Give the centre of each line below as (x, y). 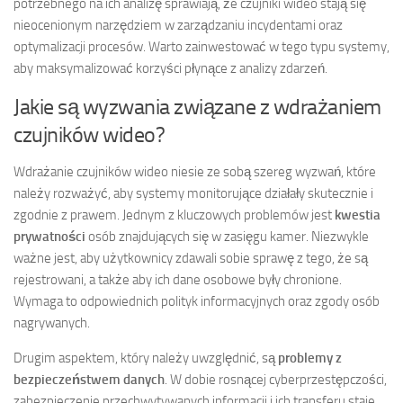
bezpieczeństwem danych (89, 380)
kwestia (358, 215)
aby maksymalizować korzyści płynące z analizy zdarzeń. (170, 69)
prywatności (49, 237)
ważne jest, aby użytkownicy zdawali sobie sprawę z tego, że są (191, 259)
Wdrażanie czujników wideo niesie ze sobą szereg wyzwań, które (195, 172)
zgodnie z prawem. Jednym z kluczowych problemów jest (174, 215)
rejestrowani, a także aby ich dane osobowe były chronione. (178, 280)
